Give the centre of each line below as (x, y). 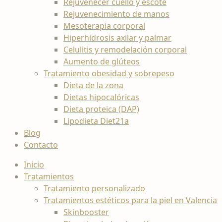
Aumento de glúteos (102, 61)
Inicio (34, 165)
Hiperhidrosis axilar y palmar (117, 38)
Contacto (41, 145)
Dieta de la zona (93, 85)
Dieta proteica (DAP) (101, 109)
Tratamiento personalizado (94, 188)
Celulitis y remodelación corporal (125, 50)
